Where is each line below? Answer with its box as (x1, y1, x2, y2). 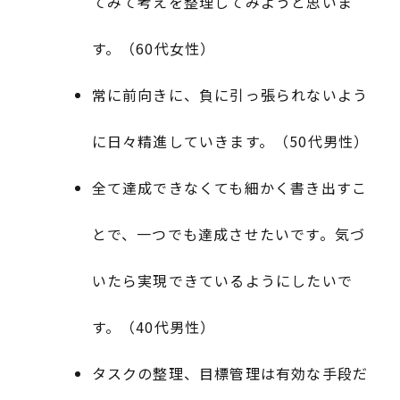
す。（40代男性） (91, 315, 216, 337)
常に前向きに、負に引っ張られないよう (91, 83, 369, 105)
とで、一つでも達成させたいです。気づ (91, 222, 366, 245)
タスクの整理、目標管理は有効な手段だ (91, 362, 369, 384)
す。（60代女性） (91, 37, 216, 59)
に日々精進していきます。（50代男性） (91, 129, 370, 152)
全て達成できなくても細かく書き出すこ (91, 176, 368, 198)
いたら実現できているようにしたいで (91, 269, 354, 291)
